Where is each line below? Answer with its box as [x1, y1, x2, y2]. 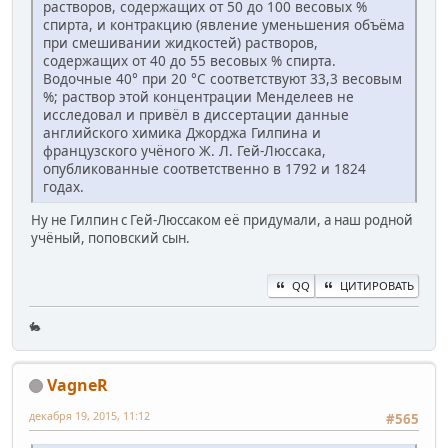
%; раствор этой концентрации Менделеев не [43, 87, 354, 107]
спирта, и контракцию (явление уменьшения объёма [43, 15, 405, 35]
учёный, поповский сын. [31, 229, 190, 248]
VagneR [47, 373, 108, 396]
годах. [43, 177, 84, 197]
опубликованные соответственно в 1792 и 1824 [43, 159, 366, 179]
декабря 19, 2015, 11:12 [29, 407, 150, 423]
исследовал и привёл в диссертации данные [43, 105, 349, 125]
